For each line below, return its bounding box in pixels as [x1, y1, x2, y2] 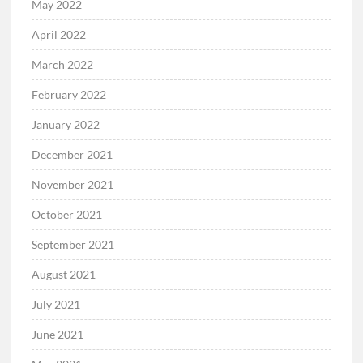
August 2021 [32, 267, 96, 282]
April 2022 [32, 28, 87, 42]
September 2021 [32, 237, 115, 252]
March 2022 [32, 58, 94, 72]
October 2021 [32, 207, 103, 222]
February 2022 [32, 88, 107, 102]
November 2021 [32, 177, 114, 192]
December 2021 [32, 147, 113, 162]
